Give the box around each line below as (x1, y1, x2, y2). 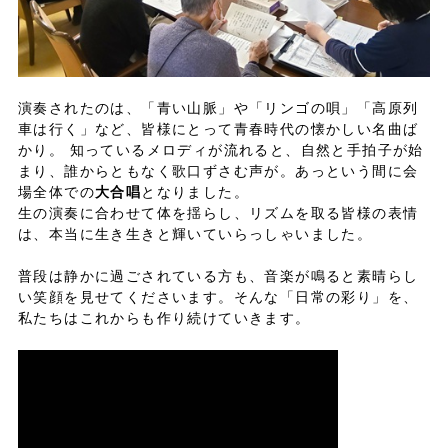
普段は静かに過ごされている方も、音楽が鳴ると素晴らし (17, 267, 419, 284)
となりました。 (141, 183, 249, 200)
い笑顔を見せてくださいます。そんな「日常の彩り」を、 (17, 288, 419, 305)
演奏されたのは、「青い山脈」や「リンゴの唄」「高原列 (17, 99, 419, 116)
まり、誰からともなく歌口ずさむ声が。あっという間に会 (17, 162, 419, 179)
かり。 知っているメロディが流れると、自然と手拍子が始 (17, 141, 424, 158)
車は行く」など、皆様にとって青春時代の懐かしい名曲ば (17, 120, 419, 137)
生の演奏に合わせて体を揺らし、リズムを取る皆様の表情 (17, 204, 419, 221)
